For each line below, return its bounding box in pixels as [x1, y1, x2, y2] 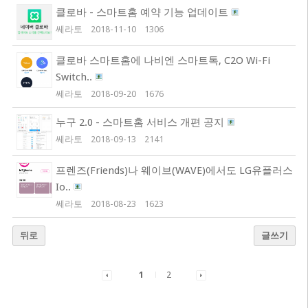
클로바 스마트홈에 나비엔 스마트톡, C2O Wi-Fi [55, 54, 270, 67]
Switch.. [55, 71, 95, 83]
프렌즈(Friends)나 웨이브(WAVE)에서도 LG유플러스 [55, 164, 293, 177]
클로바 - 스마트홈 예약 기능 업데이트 [55, 6, 231, 19]
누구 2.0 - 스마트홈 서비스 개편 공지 [55, 116, 227, 129]
